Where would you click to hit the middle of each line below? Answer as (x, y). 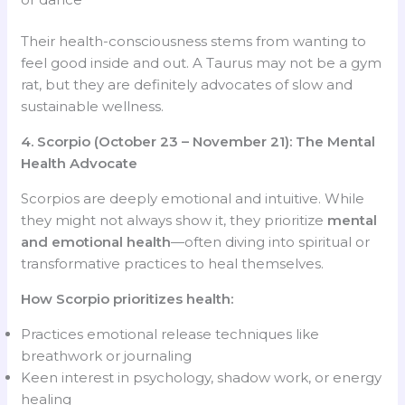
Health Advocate (80, 164)
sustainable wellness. (93, 107)
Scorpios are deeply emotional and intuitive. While (193, 199)
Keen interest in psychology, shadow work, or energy (202, 378)
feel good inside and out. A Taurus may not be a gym (202, 63)
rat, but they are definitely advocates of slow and (187, 85)
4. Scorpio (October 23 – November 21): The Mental (198, 142)
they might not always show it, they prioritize (174, 221)
